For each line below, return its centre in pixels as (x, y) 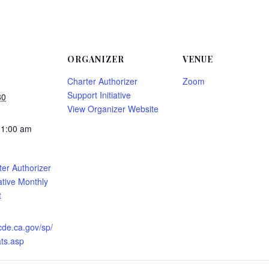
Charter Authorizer (102, 81)
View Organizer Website (113, 109)
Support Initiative (99, 95)
